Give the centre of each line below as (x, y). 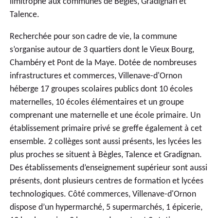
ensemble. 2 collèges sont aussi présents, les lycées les (106, 142)
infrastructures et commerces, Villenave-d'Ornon (96, 76)
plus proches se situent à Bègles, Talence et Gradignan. (106, 155)
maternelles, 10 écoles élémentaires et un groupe (97, 102)
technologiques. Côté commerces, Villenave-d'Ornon (103, 194)
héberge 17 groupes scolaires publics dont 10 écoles (101, 89)
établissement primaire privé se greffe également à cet (106, 128)
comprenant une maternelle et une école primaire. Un (105, 115)
